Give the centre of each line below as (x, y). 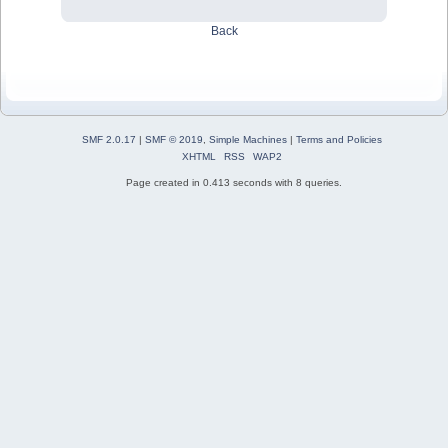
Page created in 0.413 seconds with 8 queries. (234, 183)
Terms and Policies (338, 140)
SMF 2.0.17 (108, 140)
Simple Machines (247, 140)
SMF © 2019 (173, 140)
